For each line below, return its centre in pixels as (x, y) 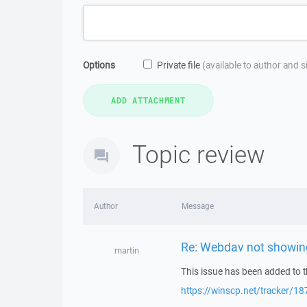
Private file (180, 65)
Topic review (199, 154)
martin (126, 250)
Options (99, 65)
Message (197, 206)
